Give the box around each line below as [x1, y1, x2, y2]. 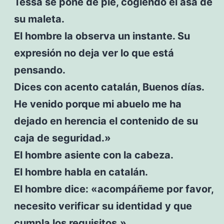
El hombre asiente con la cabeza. [13, 148, 173, 161]
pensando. [13, 63, 65, 76]
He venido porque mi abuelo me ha [13, 97, 181, 110]
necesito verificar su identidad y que [13, 199, 192, 212]
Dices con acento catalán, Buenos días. [13, 80, 204, 93]
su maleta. [13, 12, 64, 25]
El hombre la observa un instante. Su [13, 29, 190, 42]
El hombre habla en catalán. [13, 165, 148, 178]
